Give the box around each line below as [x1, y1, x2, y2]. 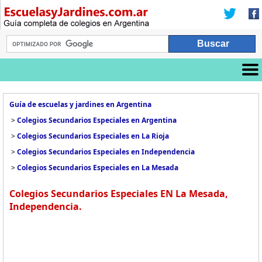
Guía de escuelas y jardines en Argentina [9, 99, 151, 109]
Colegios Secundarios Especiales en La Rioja [17, 131, 169, 141]
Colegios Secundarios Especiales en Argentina [17, 115, 177, 125]
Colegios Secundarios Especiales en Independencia [17, 147, 195, 157]
